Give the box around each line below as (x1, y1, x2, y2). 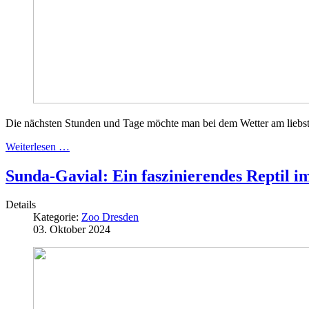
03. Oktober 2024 (33, 223, 110, 236)
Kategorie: (33, 211, 81, 223)
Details (6, 199, 36, 211)
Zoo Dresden (81, 211, 139, 223)
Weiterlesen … (6, 140, 70, 152)
